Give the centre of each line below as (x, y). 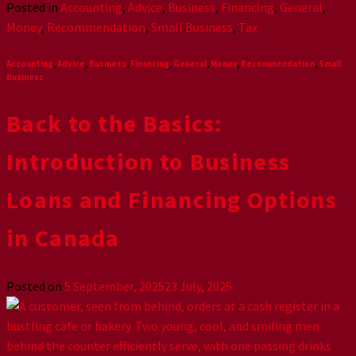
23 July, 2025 (198, 286)
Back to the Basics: (115, 123)
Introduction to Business (149, 161)
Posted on (35, 286)
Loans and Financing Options (172, 199)
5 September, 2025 (114, 286)
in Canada (63, 237)
